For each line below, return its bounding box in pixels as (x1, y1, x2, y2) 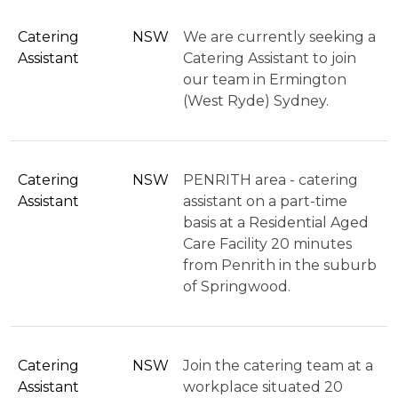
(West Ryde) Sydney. (183, 92, 329, 109)
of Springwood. (183, 277, 291, 295)
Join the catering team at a (183, 356, 373, 374)
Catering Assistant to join (183, 49, 356, 67)
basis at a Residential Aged (183, 213, 369, 231)
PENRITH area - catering (183, 171, 358, 188)
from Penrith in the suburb (183, 256, 377, 274)
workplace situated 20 (183, 378, 343, 395)
